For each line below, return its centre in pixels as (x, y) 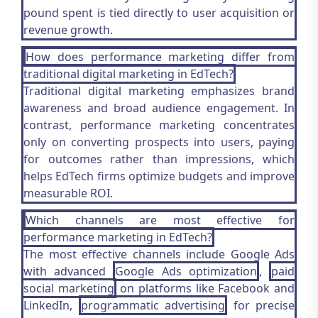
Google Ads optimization (186, 271)
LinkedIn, (51, 305)
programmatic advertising (153, 305)
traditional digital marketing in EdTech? (128, 74)
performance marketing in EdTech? (118, 237)
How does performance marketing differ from (160, 57)
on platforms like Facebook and (205, 288)
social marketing (69, 288)
